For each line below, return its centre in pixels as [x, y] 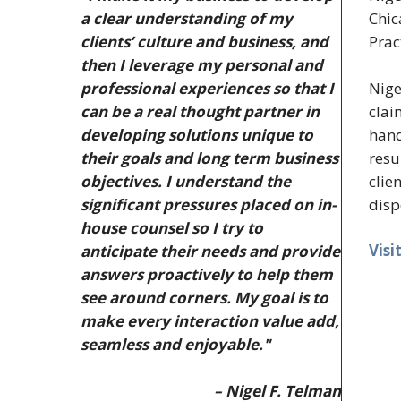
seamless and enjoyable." [175, 345]
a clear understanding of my [187, 19]
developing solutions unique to [197, 135]
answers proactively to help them [207, 275]
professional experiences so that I [207, 89]
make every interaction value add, [210, 321]
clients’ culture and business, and [205, 42]
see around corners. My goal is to [205, 298]
